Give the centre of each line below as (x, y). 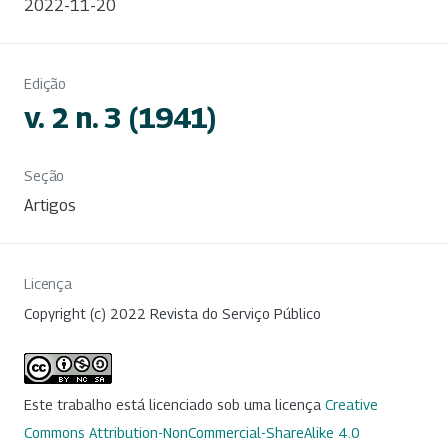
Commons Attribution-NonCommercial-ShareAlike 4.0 (192, 433)
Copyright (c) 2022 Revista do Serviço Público (172, 313)
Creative (351, 405)
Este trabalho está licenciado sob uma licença (174, 405)
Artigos (50, 205)
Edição (45, 83)
